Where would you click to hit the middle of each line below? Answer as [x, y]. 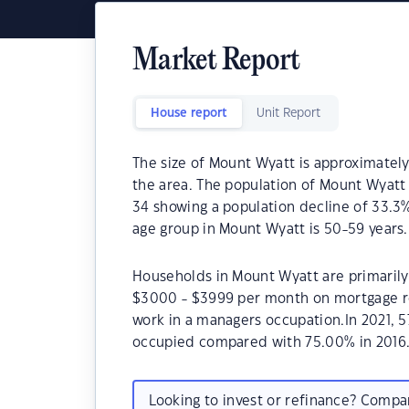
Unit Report [288, 113]
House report [189, 113]
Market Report [216, 62]
